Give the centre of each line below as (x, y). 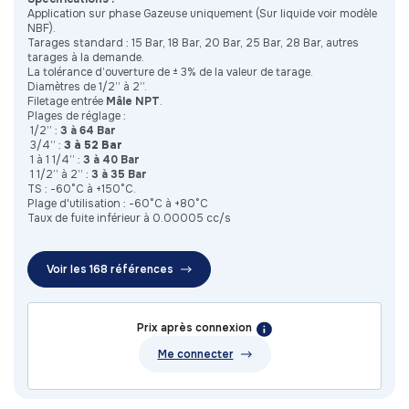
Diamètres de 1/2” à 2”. (89, 87)
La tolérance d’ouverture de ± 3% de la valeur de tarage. (170, 73)
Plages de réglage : (78, 116)
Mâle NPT (133, 102)
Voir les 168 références (110, 270)
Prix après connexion (194, 328)
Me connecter (195, 355)
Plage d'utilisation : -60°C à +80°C (118, 204)
